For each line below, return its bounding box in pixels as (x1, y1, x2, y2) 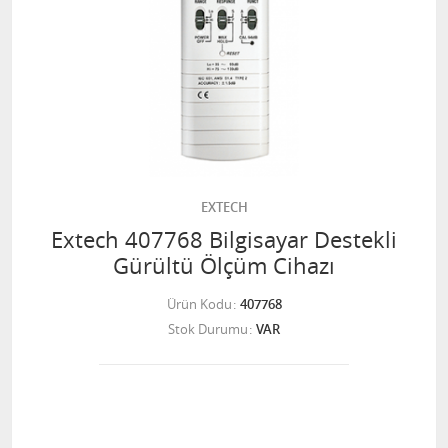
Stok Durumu (168, 320, 248, 338)
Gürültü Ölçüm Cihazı (113, 251, 335, 280)
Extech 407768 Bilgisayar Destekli (51, 225, 397, 254)
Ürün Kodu (166, 295, 232, 313)
